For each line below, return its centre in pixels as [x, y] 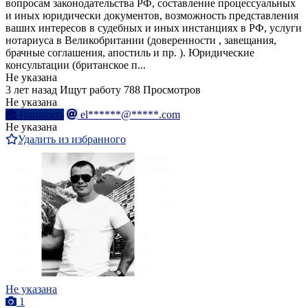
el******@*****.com [130, 115]
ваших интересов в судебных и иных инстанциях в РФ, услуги [154, 28]
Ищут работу [90, 90]
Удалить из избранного [72, 140]
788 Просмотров [162, 90]
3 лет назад [31, 90]
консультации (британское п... [76, 65]
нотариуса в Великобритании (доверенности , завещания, [141, 41]
